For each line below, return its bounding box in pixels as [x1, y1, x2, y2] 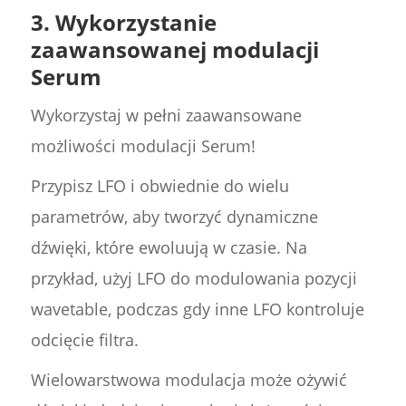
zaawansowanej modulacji [30, 34, 319, 65]
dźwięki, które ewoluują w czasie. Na [30, 237, 307, 259]
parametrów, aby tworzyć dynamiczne [30, 206, 318, 228]
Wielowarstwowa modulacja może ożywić [30, 369, 347, 391]
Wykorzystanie [54, 7, 217, 38]
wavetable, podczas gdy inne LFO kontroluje [30, 298, 364, 321]
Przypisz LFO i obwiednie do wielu [30, 175, 289, 198]
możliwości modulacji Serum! [30, 135, 256, 158]
